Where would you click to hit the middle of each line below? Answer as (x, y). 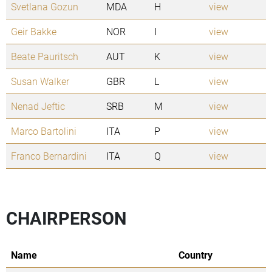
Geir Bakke (34, 32)
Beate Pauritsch (45, 56)
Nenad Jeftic (38, 106)
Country (195, 255)
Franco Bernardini (49, 156)
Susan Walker (40, 81)
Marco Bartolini (44, 131)
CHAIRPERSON (66, 218)
